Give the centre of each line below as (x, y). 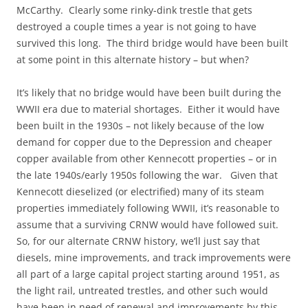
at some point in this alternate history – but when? (133, 59)
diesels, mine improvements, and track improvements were (154, 257)
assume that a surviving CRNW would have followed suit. (149, 224)
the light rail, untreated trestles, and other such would (142, 290)
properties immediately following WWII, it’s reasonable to (148, 208)
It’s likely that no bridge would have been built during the (149, 92)
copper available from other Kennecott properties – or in (147, 158)
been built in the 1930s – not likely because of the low (140, 125)
